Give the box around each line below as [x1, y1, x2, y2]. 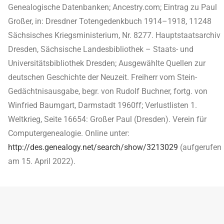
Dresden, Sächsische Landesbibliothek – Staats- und [8, 44, 193, 54]
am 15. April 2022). [8, 156, 75, 166]
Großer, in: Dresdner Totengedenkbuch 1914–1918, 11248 [8, 16, 211, 26]
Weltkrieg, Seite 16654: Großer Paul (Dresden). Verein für [8, 114, 206, 124]
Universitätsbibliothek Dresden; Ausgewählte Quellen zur [8, 58, 205, 68]
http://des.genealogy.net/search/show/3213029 [8, 142, 178, 152]
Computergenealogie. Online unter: [8, 128, 129, 138]
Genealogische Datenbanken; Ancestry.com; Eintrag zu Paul [8, 2, 217, 12]
